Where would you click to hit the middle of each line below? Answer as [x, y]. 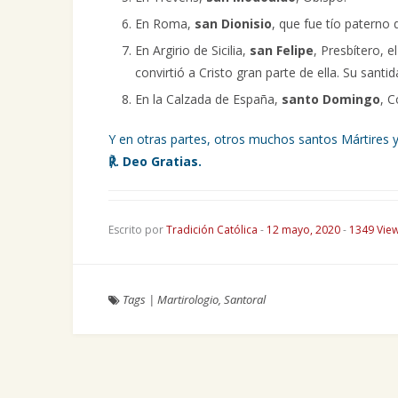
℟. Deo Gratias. [155, 161]
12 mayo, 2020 [305, 230]
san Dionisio [233, 24]
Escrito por [137, 230]
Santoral [245, 299]
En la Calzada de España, [208, 99]
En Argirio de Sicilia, [192, 50]
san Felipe [282, 50]
